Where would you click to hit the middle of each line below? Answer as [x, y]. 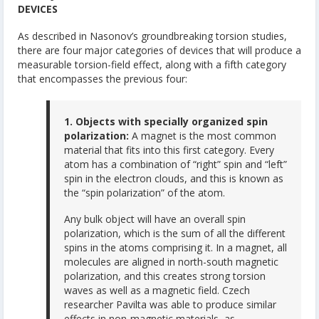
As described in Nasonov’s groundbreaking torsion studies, [152, 36]
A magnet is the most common [203, 135]
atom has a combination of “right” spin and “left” [176, 164]
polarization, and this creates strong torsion [165, 276]
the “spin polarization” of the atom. [145, 192]
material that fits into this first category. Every [169, 150]
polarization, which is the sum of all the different [175, 234]
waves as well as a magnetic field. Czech [157, 291]
